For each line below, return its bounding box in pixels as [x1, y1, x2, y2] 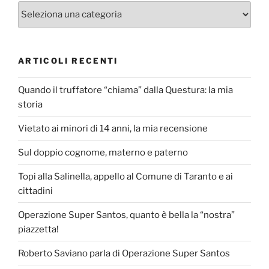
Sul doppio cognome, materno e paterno [18, 147, 188, 158]
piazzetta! [18, 223, 59, 235]
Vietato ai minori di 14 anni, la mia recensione [18, 122, 208, 134]
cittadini [18, 185, 53, 196]
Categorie [17, 2, 62, 13]
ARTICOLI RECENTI [18, 55, 118, 65]
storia [18, 98, 43, 110]
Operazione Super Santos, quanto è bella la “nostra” [18, 209, 235, 220]
